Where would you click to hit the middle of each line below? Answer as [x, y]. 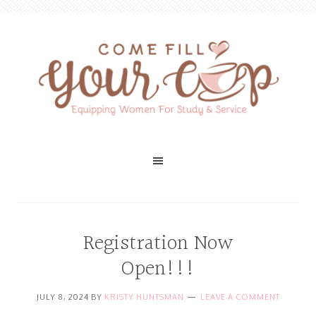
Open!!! [158, 269]
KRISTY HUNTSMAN [144, 297]
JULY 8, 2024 [62, 297]
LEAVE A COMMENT [240, 297]
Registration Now [158, 244]
